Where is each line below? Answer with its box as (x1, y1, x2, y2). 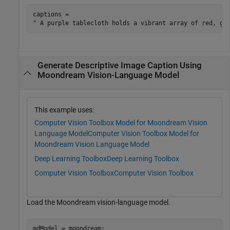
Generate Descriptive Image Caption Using (37, 60, 202, 70)
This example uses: (34, 106, 94, 114)
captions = (32, 10, 72, 18)
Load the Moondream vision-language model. (27, 198, 170, 206)
